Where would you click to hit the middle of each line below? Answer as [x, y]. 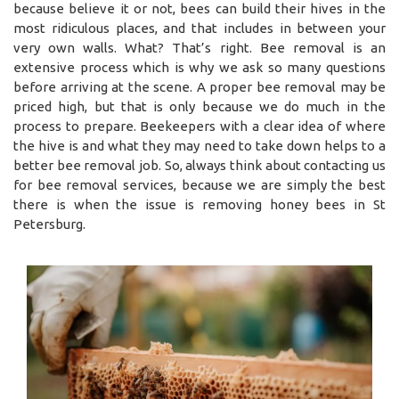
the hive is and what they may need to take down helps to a [199, 145]
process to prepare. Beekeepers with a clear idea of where [199, 126]
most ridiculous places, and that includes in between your [199, 28]
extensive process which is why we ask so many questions [199, 67]
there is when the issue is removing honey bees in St [199, 204]
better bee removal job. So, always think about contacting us [199, 165]
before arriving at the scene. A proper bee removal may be [199, 86]
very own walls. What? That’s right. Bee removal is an [199, 47]
